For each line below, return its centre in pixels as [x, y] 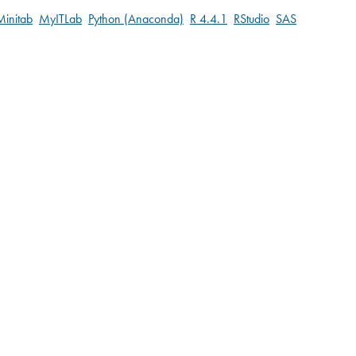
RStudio [252, 19]
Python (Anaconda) [136, 19]
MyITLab [60, 19]
